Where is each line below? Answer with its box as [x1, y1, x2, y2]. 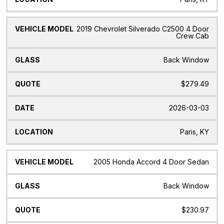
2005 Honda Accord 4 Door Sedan [93, 157, 209, 166]
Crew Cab [176, 31, 209, 40]
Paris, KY [180, 127, 209, 136]
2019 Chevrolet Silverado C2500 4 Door [76, 24, 209, 33]
